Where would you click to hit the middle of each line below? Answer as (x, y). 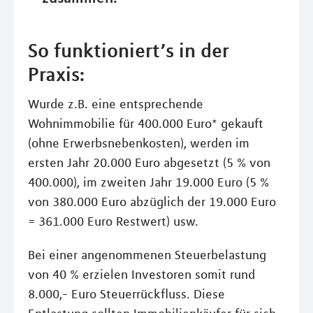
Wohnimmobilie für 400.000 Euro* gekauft (146, 124)
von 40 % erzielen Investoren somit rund (141, 275)
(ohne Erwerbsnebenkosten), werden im (139, 144)
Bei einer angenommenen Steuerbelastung (147, 255)
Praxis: (56, 74)
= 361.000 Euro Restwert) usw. (113, 222)
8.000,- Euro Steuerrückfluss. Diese (126, 294)
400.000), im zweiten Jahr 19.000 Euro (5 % (148, 183)
